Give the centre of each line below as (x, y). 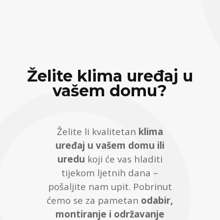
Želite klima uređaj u (110, 76)
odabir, (157, 200)
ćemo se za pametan (94, 200)
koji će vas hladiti (124, 159)
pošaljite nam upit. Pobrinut (110, 187)
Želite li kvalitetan (97, 132)
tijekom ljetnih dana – (110, 173)
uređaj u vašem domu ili (110, 145)
